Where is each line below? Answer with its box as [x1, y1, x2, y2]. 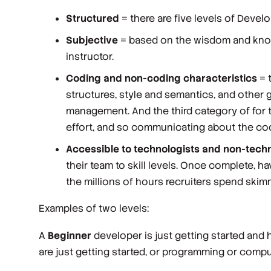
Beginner [48, 229, 91, 242]
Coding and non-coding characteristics [65, 71, 257, 85]
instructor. [65, 50, 114, 63]
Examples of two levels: [39, 202, 149, 215]
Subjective [65, 33, 118, 47]
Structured [65, 12, 119, 25]
